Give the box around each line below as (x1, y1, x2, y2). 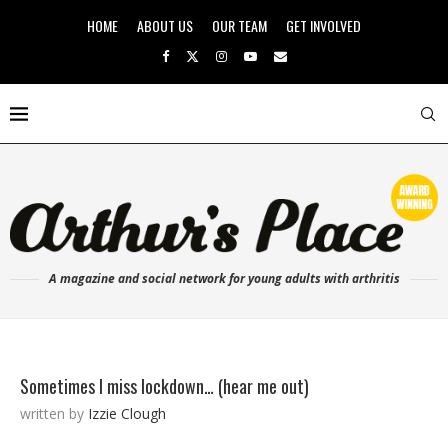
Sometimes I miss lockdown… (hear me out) (20, 372, 309, 399)
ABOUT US (137, 15, 193, 36)
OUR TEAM (212, 15, 267, 36)
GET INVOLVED (286, 15, 361, 36)
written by (20, 403, 88, 423)
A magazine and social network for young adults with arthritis (48, 269, 400, 287)
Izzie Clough (88, 403, 166, 423)
